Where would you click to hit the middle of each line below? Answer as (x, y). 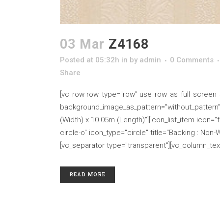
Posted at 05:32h (90, 60)
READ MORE (87, 175)
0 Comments (192, 60)
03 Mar (82, 44)
